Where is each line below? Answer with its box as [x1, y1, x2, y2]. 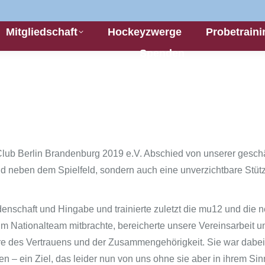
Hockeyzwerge [107, 26, 182, 38]
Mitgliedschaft [5, 26, 77, 38]
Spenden [139, 47, 185, 59]
